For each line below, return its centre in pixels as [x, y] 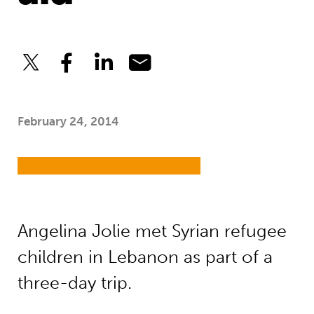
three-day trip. [74, 283]
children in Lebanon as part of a [145, 257]
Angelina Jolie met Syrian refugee [152, 231]
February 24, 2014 [68, 121]
